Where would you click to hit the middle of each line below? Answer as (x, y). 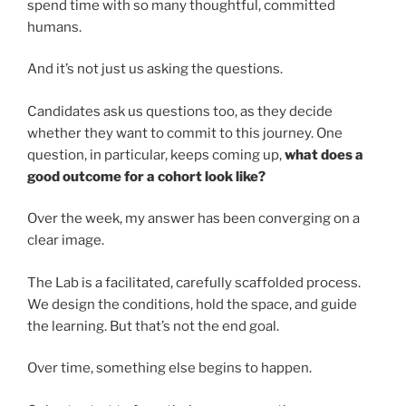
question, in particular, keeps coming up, (156, 155)
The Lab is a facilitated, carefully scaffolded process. (194, 282)
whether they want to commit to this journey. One (185, 133)
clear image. (66, 241)
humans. (54, 27)
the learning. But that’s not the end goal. (153, 326)
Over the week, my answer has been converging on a (193, 219)
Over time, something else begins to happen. (169, 368)
